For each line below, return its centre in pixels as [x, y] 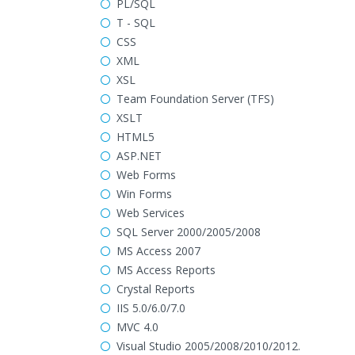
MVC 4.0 [137, 327]
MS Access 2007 [158, 251]
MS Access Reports [166, 270]
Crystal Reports [156, 289]
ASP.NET [139, 156]
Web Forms [146, 175]
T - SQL [136, 23]
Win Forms [144, 194]
